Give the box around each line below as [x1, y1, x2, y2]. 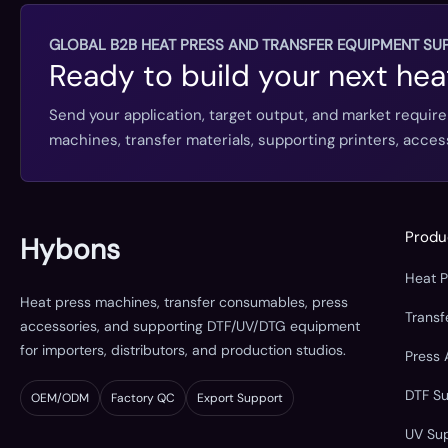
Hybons [20, 230, 120, 268]
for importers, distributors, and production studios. [20, 340, 346, 359]
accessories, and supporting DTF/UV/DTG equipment [20, 316, 360, 335]
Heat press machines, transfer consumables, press [20, 292, 348, 311]
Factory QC [111, 389, 175, 406]
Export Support [197, 389, 283, 406]
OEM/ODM [31, 389, 89, 406]
